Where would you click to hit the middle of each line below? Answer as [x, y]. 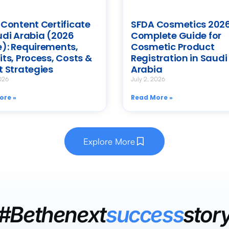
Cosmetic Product [173, 47]
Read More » [152, 98]
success [144, 215]
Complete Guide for [176, 36]
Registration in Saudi [179, 58]
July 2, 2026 [148, 79]
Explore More [109, 142]
